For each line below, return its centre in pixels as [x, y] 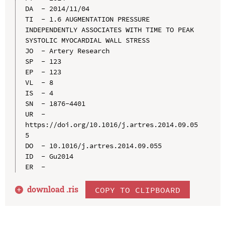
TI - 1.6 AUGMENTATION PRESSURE [87, 19]
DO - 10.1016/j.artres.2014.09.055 [93, 146]
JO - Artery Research [67, 51]
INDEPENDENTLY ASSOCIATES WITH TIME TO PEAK [109, 30]
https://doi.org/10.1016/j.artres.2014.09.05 [111, 125]
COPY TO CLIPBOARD [138, 190]
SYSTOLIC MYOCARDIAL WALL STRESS [87, 40]
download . [48, 189]
